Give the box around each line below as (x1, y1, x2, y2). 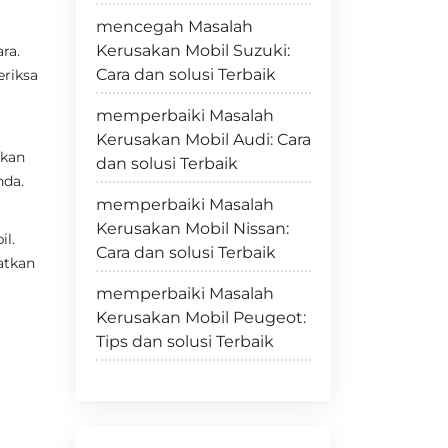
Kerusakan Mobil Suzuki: (96, 41, 290, 60)
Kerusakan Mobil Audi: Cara (96, 130, 311, 149)
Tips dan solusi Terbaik (96, 332, 274, 351)
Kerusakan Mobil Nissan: (96, 219, 289, 238)
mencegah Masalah (96, 17, 253, 36)
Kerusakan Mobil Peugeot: (96, 308, 306, 327)
